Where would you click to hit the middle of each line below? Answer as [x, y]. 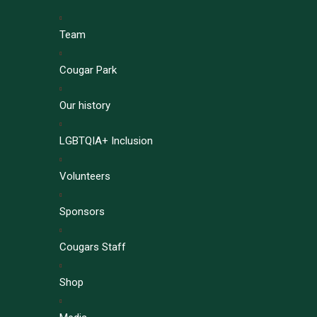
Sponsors [82, 212]
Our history [85, 106]
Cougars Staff [93, 247]
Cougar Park [88, 70]
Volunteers [85, 177]
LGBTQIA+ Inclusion [106, 141]
